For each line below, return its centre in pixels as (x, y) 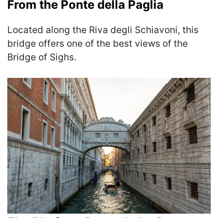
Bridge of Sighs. (42, 57)
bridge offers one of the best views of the (98, 43)
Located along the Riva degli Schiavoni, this (103, 30)
